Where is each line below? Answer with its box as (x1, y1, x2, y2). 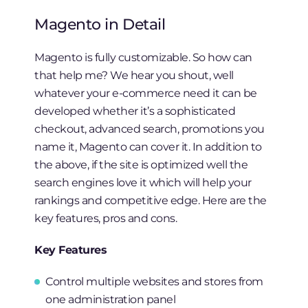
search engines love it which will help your (34, 175, 252, 190)
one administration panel (45, 292, 176, 307)
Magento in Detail (34, 15, 166, 34)
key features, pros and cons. (34, 211, 177, 225)
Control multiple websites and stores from (45, 274, 263, 289)
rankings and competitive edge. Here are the (34, 193, 267, 208)
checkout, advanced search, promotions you (34, 122, 265, 136)
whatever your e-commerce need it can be (34, 86, 257, 100)
